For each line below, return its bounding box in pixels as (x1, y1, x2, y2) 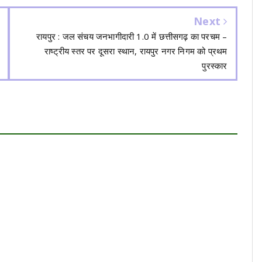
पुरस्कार (202, 60, 227, 72)
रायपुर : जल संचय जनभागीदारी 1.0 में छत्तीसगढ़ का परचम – (36, 30, 227, 43)
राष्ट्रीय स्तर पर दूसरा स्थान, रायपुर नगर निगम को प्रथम (44, 45, 227, 57)
